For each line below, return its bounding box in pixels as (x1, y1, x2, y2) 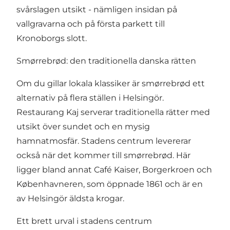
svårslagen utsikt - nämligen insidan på (16, 5, 177, 15)
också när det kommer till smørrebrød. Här (16, 150, 190, 161)
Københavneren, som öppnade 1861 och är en (16, 179, 203, 189)
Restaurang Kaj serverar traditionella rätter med (16, 107, 210, 118)
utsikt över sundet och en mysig (16, 122, 150, 132)
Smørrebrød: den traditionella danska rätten (16, 56, 196, 66)
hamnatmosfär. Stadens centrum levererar (16, 136, 191, 146)
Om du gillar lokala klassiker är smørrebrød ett (16, 79, 205, 89)
